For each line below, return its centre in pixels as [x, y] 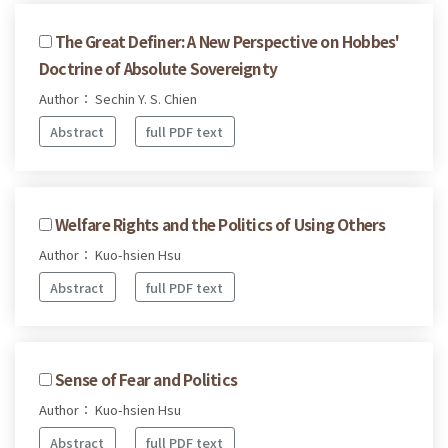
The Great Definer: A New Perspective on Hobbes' [227, 41]
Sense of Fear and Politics [146, 379]
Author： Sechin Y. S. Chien [118, 99]
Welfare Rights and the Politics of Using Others [220, 223]
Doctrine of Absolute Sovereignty [158, 68]
